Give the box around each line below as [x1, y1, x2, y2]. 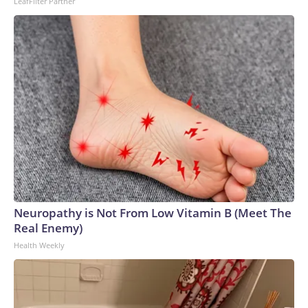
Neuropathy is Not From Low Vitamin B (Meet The [14, 205, 291, 221]
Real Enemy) [14, 220, 82, 236]
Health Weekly [14, 240, 65, 250]
